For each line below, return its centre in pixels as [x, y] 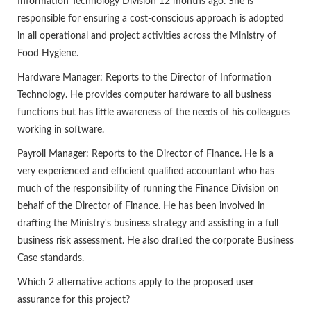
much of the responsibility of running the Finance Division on [148, 189]
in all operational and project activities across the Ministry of [147, 36]
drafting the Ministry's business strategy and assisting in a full [148, 224]
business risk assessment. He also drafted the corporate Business [155, 241]
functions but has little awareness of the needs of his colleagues [154, 113]
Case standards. [51, 259]
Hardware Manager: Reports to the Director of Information [144, 78]
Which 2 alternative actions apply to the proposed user [136, 283]
